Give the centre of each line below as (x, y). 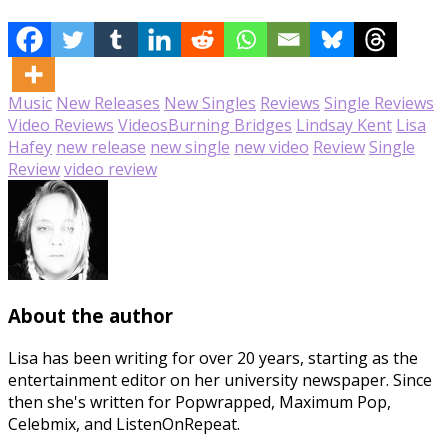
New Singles (210, 102)
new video (271, 146)
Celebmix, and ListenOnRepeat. (124, 424)
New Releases (108, 102)
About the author (90, 316)
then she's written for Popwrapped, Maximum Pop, (199, 402)
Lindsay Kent (344, 124)
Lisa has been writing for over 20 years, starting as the (213, 358)
